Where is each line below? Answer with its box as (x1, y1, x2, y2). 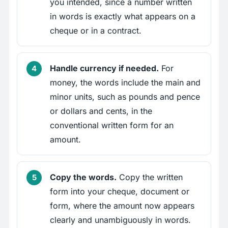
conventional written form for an (50, 120, 174, 131)
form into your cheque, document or (50, 186, 189, 197)
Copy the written (117, 172, 183, 183)
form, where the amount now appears (50, 201, 194, 211)
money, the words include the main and (50, 77, 201, 88)
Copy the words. (50, 172, 117, 183)
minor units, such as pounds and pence (50, 92, 200, 102)
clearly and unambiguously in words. (50, 215, 191, 225)
